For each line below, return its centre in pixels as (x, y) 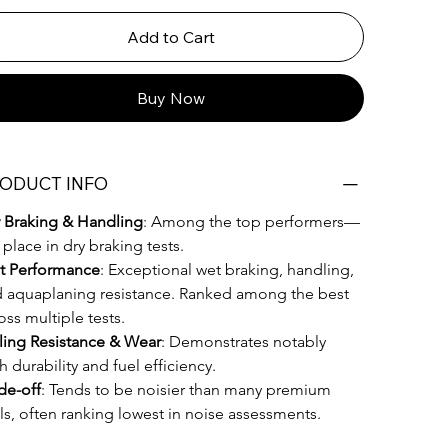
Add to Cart (170, 37)
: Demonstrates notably (245, 342)
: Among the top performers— (251, 222)
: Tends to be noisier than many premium (187, 390)
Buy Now (170, 98)
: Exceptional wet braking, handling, (228, 270)
